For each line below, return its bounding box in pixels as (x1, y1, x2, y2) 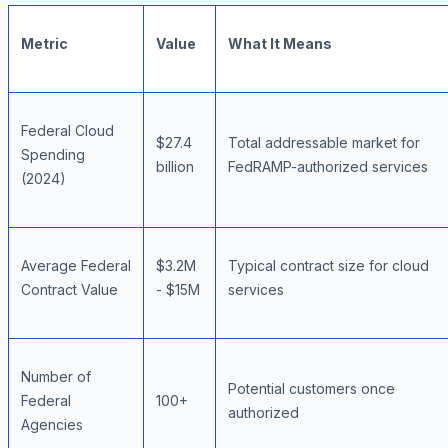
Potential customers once (228, 380, 395, 398)
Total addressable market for (228, 134, 420, 152)
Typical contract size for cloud (228, 257, 429, 275)
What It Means (228, 35, 332, 53)
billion (156, 158, 194, 176)
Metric (21, 35, 68, 53)
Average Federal (21, 257, 131, 275)
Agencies (21, 416, 83, 434)
